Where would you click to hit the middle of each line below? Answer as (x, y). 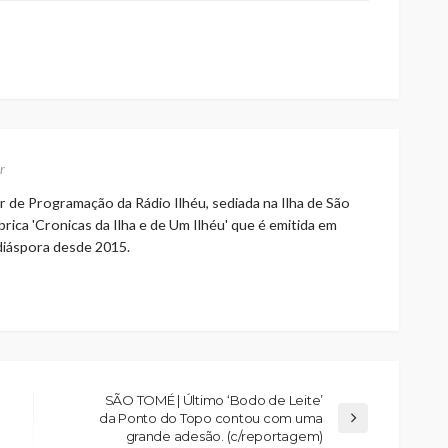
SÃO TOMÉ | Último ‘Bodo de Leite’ (213, 400)
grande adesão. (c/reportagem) (224, 436)
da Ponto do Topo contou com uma (211, 418)
